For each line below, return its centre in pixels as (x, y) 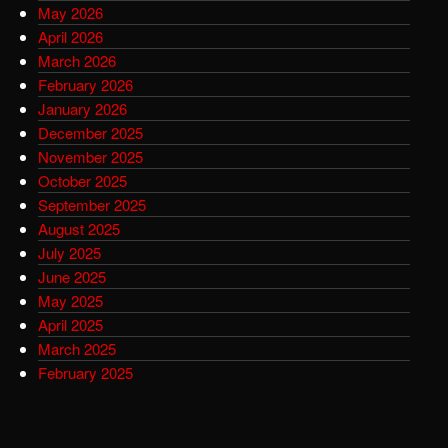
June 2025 (72, 276)
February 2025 (85, 372)
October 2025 (82, 180)
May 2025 (70, 300)
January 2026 (82, 108)
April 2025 (70, 324)
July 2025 (69, 252)
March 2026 (77, 60)
